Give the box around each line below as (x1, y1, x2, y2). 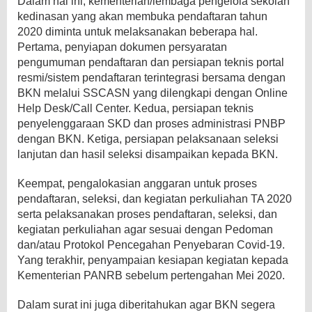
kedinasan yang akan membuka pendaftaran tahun (17, 10, 267, 22)
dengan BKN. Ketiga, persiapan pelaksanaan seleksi (17, 132, 279, 145)
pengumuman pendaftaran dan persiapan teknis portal (17, 56, 284, 68)
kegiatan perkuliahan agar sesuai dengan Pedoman (17, 223, 273, 235)
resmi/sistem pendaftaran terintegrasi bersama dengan (17, 71, 286, 84)
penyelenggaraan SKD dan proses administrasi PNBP (17, 117, 286, 130)
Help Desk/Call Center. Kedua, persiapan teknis (17, 102, 253, 114)
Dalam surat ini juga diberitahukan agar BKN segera (17, 298, 275, 311)
